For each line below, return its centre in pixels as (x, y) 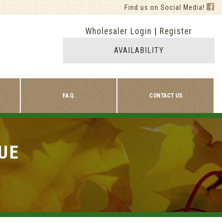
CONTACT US (166, 96)
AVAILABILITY (139, 50)
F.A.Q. (69, 96)
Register (176, 31)
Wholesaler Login (118, 31)
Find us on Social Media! (166, 8)
